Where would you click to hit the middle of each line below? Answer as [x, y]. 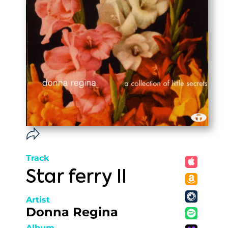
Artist [38, 200]
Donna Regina [72, 212]
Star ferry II [76, 178]
